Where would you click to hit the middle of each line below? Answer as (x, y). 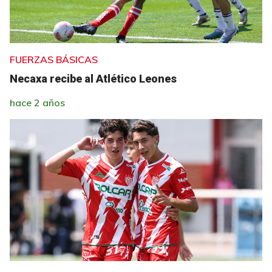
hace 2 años (37, 103)
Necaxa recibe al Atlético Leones (93, 79)
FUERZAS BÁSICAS (54, 59)
